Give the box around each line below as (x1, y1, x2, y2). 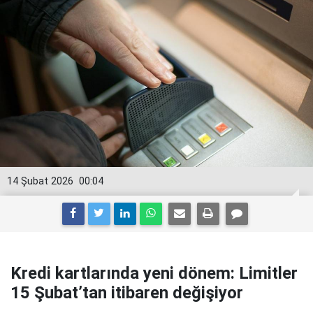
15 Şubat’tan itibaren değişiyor (10, 283, 243, 303)
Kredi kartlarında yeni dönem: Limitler (10, 263, 298, 284)
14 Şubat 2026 (7, 175, 73, 188)
